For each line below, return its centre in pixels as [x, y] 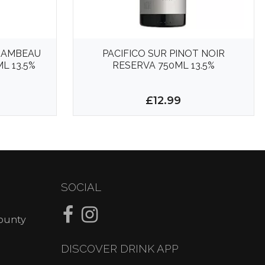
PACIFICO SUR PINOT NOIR [163, 53]
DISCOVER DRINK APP [120, 249]
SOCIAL [81, 187]
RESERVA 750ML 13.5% [163, 65]
